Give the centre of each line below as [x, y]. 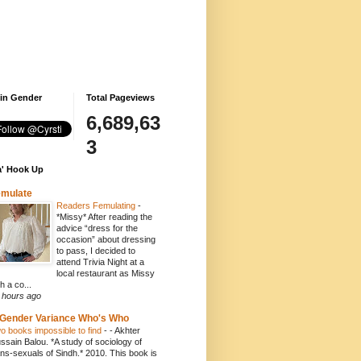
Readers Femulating [97, 205]
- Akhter [125, 330]
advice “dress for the [97, 228]
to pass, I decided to [96, 251]
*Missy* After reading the [104, 217]
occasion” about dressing [106, 239]
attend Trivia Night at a [100, 262]
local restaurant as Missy [106, 273]
